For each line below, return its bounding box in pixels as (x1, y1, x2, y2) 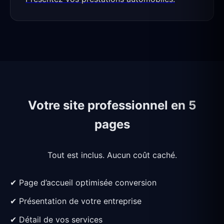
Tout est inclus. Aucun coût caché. (47, 150, 177, 160)
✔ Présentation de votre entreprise (10, 196, 141, 206)
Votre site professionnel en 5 (28, 98, 196, 113)
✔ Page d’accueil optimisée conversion (10, 177, 156, 188)
